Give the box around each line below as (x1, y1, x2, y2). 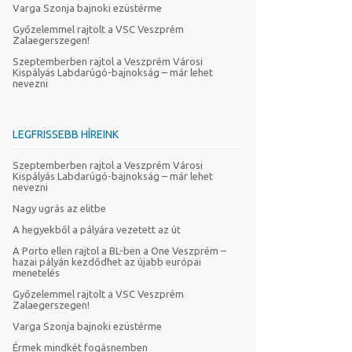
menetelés (13, 267, 60, 278)
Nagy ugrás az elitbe (13, 203, 106, 214)
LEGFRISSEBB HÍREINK (13, 128, 119, 141)
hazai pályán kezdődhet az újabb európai (13, 256, 201, 267)
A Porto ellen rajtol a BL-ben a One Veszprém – (13, 245, 226, 256)
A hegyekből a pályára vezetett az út (13, 224, 181, 235)
